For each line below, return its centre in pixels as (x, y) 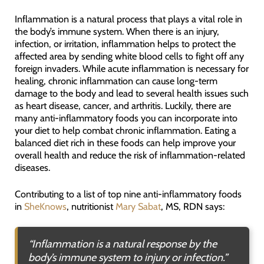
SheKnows (45, 206)
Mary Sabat (138, 206)
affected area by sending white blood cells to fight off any (129, 56)
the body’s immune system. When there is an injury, (117, 31)
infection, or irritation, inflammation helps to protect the (125, 43)
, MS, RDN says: (192, 206)
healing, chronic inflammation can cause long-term (116, 80)
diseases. (32, 167)
